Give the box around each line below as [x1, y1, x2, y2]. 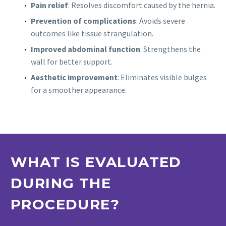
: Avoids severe [136, 15, 185, 26]
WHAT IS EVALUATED [11, 153, 182, 171]
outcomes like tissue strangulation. [31, 28, 153, 38]
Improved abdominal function [31, 43, 140, 54]
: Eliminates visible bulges [118, 72, 207, 82]
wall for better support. [31, 56, 112, 67]
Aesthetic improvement [31, 72, 118, 82]
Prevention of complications [31, 15, 136, 26]
